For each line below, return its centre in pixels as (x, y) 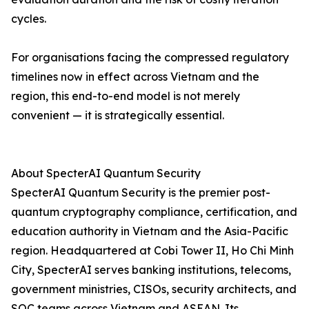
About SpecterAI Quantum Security (106, 173)
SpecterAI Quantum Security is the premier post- (141, 193)
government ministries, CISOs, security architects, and (154, 289)
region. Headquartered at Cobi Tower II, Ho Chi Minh (152, 251)
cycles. (29, 19)
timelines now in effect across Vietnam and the (135, 77)
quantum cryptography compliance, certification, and (154, 212)
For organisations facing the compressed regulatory (150, 58)
